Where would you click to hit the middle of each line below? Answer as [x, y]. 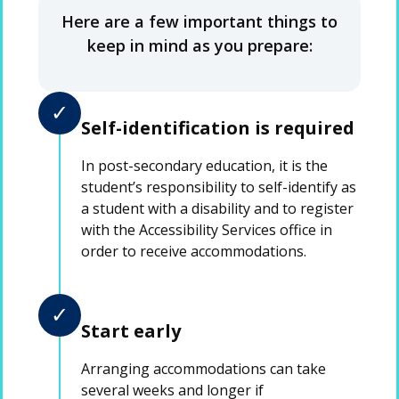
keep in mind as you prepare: [199, 45]
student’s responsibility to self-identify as [219, 187]
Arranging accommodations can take [204, 368]
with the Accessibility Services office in [207, 230]
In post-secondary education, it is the [204, 166]
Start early [131, 330]
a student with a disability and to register [217, 209]
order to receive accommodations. [195, 252]
